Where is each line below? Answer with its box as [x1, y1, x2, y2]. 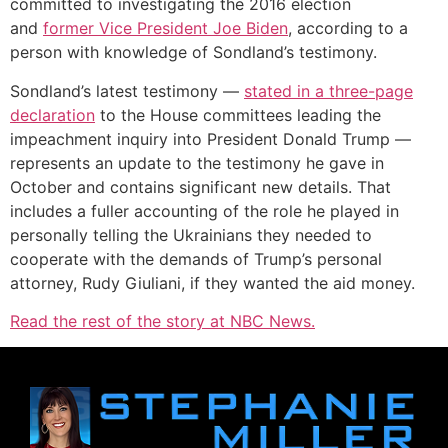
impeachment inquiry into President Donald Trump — [10, 128, 411, 149]
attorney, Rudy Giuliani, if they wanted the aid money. [10, 272, 415, 293]
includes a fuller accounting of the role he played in [10, 200, 399, 221]
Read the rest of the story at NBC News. [10, 311, 315, 332]
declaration [10, 104, 95, 125]
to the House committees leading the [95, 104, 381, 125]
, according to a [288, 18, 408, 39]
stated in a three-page [244, 80, 413, 101]
